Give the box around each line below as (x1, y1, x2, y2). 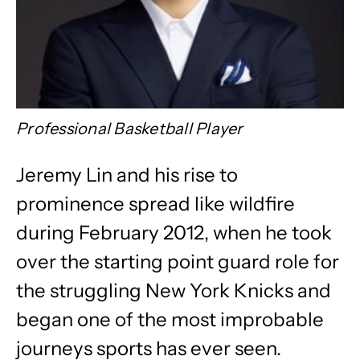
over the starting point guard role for (16, 249, 339, 274)
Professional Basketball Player (16, 118, 243, 139)
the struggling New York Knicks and (16, 278, 331, 303)
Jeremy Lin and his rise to (16, 162, 238, 187)
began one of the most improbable (16, 307, 324, 332)
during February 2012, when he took (16, 220, 332, 245)
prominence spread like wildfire (16, 191, 295, 216)
